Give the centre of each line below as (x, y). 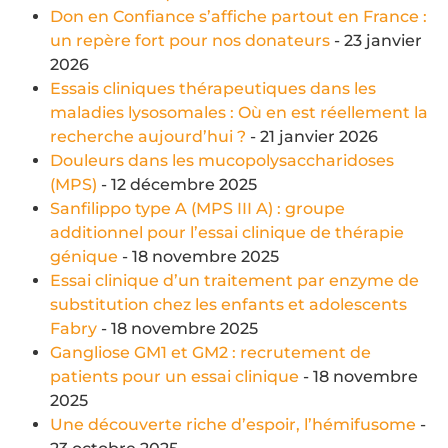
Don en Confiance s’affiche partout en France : (238, 16)
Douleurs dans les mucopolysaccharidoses (222, 160)
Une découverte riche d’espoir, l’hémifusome (233, 424)
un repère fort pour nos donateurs (190, 40)
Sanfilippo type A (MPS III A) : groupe (197, 208)
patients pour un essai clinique (174, 376)
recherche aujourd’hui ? (148, 136)
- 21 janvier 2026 (312, 136)
